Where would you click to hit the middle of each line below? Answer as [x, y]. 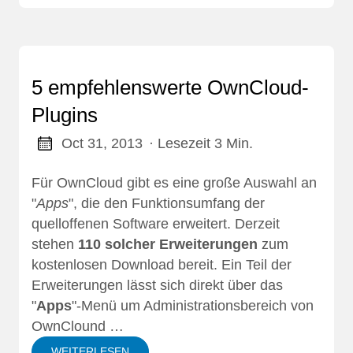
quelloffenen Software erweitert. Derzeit [156, 224]
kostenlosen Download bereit [123, 265]
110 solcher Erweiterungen [168, 245]
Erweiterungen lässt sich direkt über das [157, 286]
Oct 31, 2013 [102, 144]
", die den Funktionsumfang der [167, 204]
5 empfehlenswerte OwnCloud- [170, 88]
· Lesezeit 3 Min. [201, 144]
